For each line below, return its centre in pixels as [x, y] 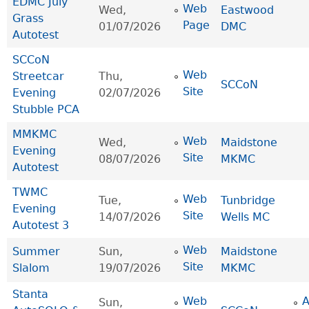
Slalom [31, 268]
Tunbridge [248, 201]
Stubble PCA [46, 110]
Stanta [30, 295]
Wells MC [245, 217]
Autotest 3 [41, 226]
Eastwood [247, 10]
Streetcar [38, 77]
